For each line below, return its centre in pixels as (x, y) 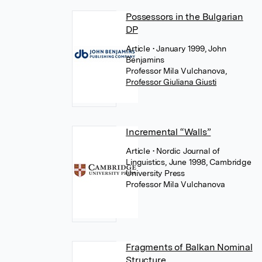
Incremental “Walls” (168, 132)
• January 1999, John (189, 49)
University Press (155, 173)
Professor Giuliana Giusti (171, 82)
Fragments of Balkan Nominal (189, 247)
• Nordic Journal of (186, 151)
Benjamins (145, 60)
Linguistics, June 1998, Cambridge (189, 162)
